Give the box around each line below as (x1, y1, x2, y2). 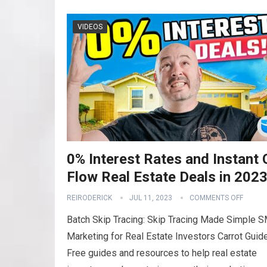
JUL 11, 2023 (129, 194, 172, 202)
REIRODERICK (67, 194, 112, 202)
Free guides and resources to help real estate (67, 247, 257, 259)
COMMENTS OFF (190, 194, 243, 202)
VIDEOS (77, 23, 103, 31)
